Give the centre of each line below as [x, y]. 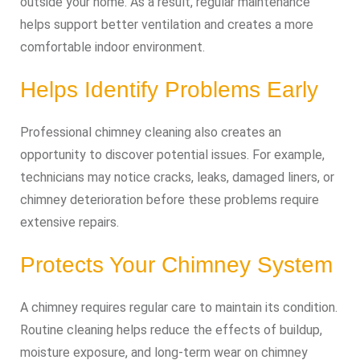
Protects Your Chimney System [176, 265]
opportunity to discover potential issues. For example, [172, 155]
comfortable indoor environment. [112, 47]
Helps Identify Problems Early [169, 90]
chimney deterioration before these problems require [170, 200]
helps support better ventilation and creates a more [167, 25]
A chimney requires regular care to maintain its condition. [179, 307]
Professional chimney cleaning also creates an [151, 132]
